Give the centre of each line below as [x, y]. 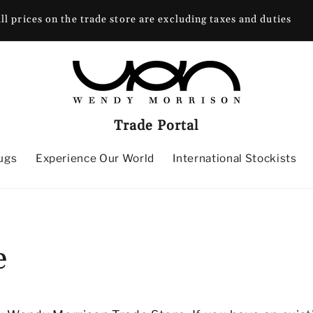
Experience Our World [95, 158]
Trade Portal [156, 126]
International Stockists [235, 158]
